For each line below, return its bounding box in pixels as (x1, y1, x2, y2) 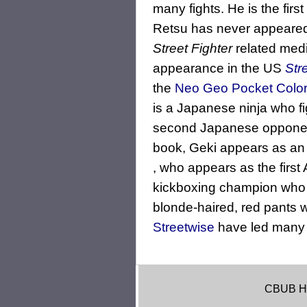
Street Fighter (153, 41, 232, 56)
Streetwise (153, 220, 214, 235)
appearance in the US (153, 61, 285, 76)
